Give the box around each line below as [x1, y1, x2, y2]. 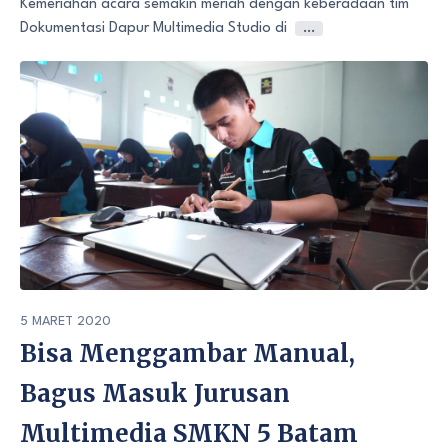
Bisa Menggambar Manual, [20, 338, 355, 370]
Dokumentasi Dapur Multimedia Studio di [20, 20, 287, 36]
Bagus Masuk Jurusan [20, 378, 290, 410]
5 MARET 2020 [20, 315, 111, 329]
